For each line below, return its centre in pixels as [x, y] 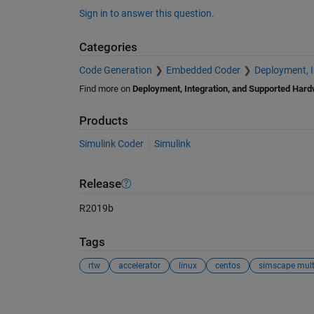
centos [227, 266]
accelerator [139, 266]
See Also [107, 300]
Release [100, 184]
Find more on [105, 88]
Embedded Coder [203, 70]
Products [103, 121]
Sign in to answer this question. [146, 14]
